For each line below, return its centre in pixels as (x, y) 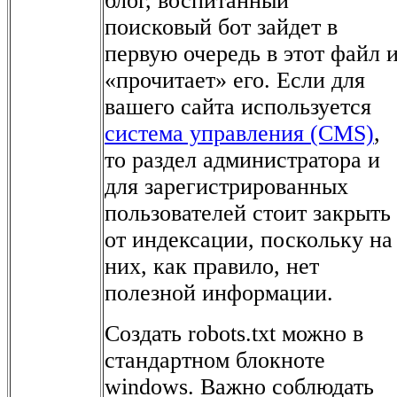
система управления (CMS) (239, 133)
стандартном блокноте (215, 360)
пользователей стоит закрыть (248, 213)
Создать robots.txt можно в (234, 333)
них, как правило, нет (212, 266)
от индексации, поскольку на (249, 239)
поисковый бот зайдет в (221, 27)
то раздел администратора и (242, 160)
